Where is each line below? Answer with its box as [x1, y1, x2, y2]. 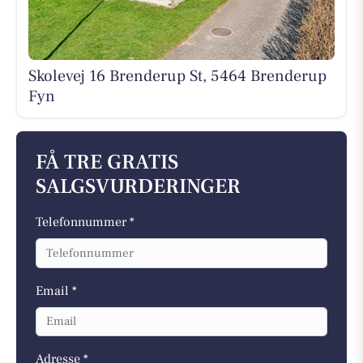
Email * [36, 282, 77, 299]
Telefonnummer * [36, 214, 135, 231]
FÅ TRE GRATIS [36, 149, 178, 177]
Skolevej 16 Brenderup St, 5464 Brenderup [28, 65, 327, 87]
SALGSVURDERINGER [36, 173, 241, 201]
